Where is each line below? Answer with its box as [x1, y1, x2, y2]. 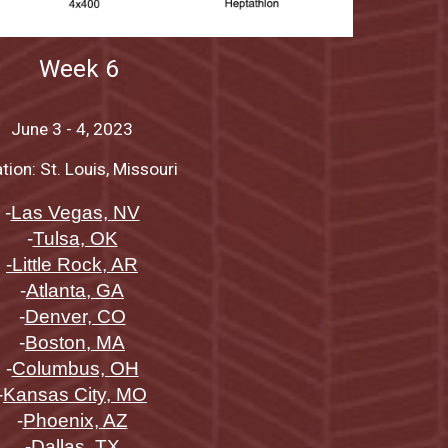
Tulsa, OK [32, 227, 118, 249]
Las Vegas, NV [10, 201, 140, 223]
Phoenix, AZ [22, 409, 128, 431]
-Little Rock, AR [6, 253, 138, 275]
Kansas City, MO [3, 383, 147, 405]
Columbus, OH [11, 357, 139, 379]
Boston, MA [25, 331, 125, 353]
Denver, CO [24, 305, 126, 327]
